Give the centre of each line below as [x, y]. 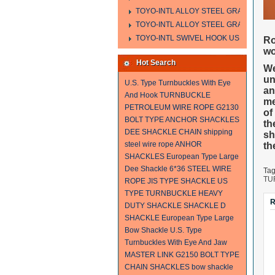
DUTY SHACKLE [153, 206]
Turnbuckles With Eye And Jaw [176, 242]
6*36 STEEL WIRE [200, 169]
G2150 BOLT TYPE [207, 255]
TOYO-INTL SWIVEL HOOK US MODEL [201, 38]
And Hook [141, 95]
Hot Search [156, 63]
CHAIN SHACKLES [157, 267]
